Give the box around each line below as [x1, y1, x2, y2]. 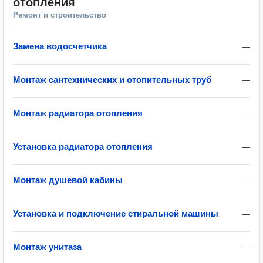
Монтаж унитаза [13, 242, 82, 252]
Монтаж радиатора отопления [13, 108, 143, 118]
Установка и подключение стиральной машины [13, 208, 218, 218]
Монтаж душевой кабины [13, 175, 123, 185]
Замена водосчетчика [13, 41, 107, 51]
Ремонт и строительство [13, 11, 106, 19]
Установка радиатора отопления [13, 141, 153, 151]
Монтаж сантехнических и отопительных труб [13, 75, 211, 85]
